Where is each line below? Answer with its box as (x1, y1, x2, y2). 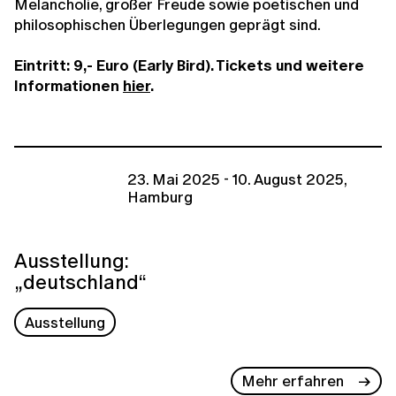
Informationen (14, 74, 123, 97)
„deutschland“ (14, 267, 147, 297)
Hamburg (127, 185, 193, 208)
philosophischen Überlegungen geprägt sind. (14, 13, 321, 36)
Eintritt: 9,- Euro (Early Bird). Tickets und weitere (14, 54, 364, 77)
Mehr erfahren (241, 369, 345, 392)
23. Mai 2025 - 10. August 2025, (127, 167, 347, 190)
